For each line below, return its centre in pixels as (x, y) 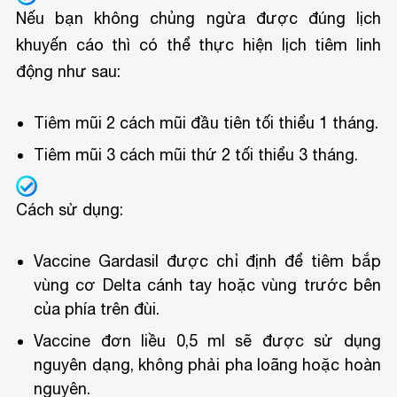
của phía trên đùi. (97, 308)
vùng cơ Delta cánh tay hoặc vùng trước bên (207, 284)
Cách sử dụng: (70, 210)
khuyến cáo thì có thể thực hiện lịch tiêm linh (198, 45)
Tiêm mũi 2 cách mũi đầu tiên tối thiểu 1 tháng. (206, 123)
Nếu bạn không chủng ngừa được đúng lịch (198, 19)
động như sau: (71, 72)
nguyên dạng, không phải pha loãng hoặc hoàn (207, 364)
